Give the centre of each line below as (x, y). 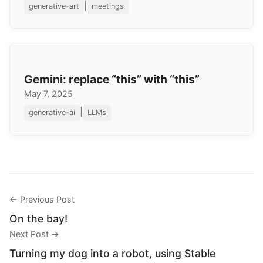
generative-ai (52, 113)
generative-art (54, 6)
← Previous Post (42, 199)
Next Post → (34, 234)
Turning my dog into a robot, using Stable (112, 253)
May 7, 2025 (48, 94)
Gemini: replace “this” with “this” (112, 80)
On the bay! (38, 218)
